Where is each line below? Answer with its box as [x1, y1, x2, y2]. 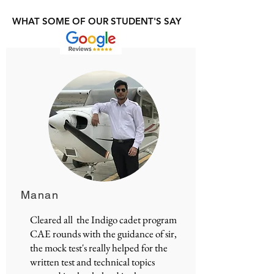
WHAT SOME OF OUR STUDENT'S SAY [12, 15, 181, 27]
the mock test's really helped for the [30, 241, 168, 254]
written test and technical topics [30, 255, 155, 268]
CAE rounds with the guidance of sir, [30, 227, 177, 240]
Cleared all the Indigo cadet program [30, 213, 177, 226]
